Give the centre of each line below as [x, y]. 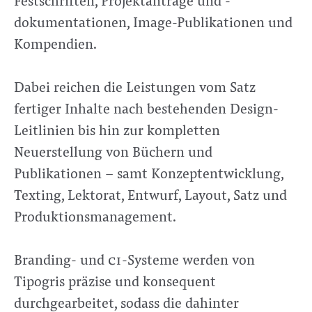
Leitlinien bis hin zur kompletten [117, 129]
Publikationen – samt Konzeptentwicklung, [148, 172]
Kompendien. [55, 42]
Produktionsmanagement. [95, 215]
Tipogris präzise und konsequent [115, 280]
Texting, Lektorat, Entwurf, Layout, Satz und [150, 194]
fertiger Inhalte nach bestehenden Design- [146, 107]
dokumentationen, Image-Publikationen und [153, 21]
